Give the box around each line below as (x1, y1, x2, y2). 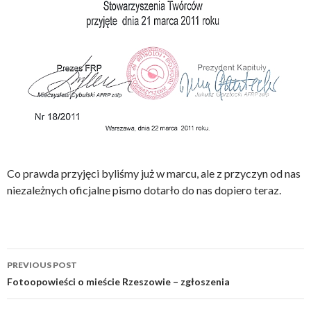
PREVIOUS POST (7, 259, 77, 270)
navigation (6, 272, 94, 295)
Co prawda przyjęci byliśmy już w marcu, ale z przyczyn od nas (7, 166, 301, 180)
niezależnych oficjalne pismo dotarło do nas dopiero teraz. (7, 183, 281, 196)
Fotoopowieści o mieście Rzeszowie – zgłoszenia (7, 275, 230, 287)
